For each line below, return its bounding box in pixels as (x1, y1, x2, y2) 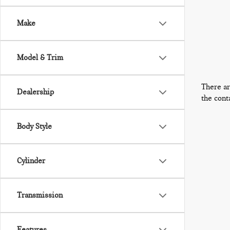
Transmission (17, 190, 63, 200)
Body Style (17, 122, 52, 131)
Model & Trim (17, 53, 63, 62)
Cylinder (17, 156, 45, 165)
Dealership (17, 87, 54, 97)
